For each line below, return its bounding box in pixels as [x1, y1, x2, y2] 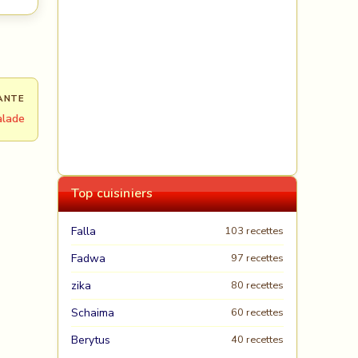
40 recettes [231, 332, 284, 347]
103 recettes [225, 224, 284, 238]
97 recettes [231, 251, 284, 265]
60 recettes [231, 305, 284, 320]
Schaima [71, 305, 114, 320]
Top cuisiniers [71, 185, 153, 202]
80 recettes [231, 278, 284, 292]
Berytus [71, 332, 110, 348]
